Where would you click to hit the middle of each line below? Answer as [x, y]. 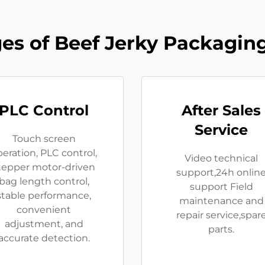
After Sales [221, 111]
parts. [221, 230]
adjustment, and [44, 224]
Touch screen [44, 139]
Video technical [221, 159]
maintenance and [221, 201]
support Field [221, 187]
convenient [44, 210]
